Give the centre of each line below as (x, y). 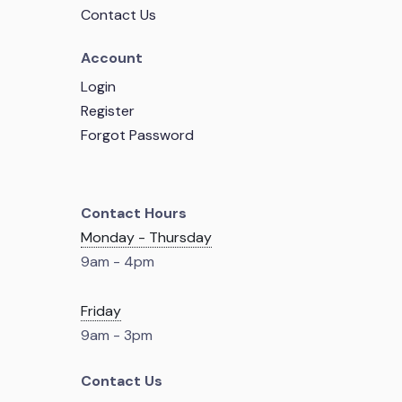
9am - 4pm (118, 262)
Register (108, 111)
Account (112, 58)
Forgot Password (137, 135)
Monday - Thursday (146, 237)
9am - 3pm (117, 335)
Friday (101, 311)
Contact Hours (134, 213)
